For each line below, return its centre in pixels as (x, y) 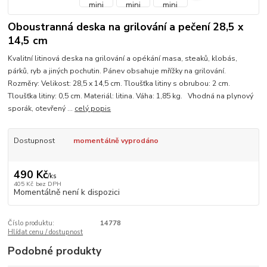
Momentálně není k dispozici (66, 192)
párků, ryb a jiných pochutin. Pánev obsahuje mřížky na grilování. (119, 71)
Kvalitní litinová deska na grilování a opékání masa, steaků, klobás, (123, 59)
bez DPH (48, 184)
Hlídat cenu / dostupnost (46, 232)
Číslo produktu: (31, 223)
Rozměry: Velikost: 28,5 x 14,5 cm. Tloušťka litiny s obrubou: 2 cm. (119, 84)
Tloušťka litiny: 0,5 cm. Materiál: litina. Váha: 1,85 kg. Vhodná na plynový (131, 96)
